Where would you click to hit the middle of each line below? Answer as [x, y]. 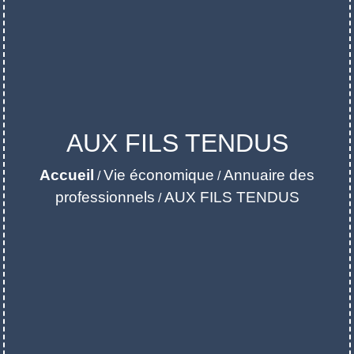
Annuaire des [269, 175]
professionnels [105, 198]
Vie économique [159, 175]
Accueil [67, 175]
